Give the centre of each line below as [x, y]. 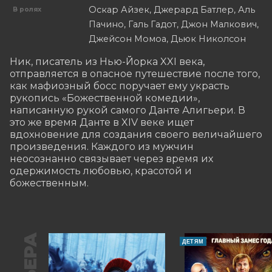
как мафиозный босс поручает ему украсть [120, 86]
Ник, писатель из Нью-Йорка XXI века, [107, 62]
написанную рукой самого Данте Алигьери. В [127, 110]
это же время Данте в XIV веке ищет [102, 123]
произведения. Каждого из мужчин [102, 147]
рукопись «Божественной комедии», [105, 98]
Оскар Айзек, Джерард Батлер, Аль [172, 10]
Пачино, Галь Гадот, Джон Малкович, [174, 25]
